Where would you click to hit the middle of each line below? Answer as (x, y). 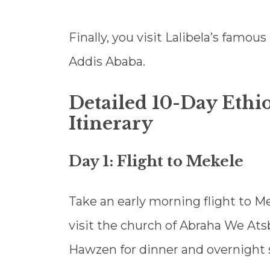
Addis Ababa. (107, 62)
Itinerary (111, 124)
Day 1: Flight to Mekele (156, 162)
